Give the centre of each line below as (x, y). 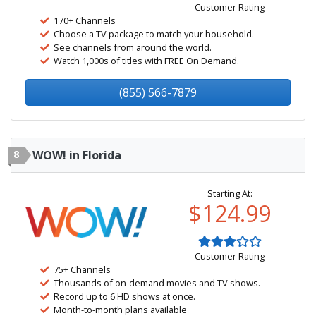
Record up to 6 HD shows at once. (124, 296)
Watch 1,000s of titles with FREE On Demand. (146, 61)
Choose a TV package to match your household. (154, 34)
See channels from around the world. (133, 47)
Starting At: (230, 193)
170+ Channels (85, 20)
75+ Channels (82, 269)
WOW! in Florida (77, 155)
